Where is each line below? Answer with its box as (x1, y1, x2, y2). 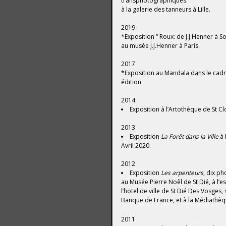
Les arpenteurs (161, 168, 203, 177)
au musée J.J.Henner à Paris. (121, 41, 200, 50)
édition (121, 78, 141, 86)
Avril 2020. (121, 141, 151, 150)
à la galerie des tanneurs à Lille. (121, 5, 210, 14)
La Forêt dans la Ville (161, 132, 218, 141)
